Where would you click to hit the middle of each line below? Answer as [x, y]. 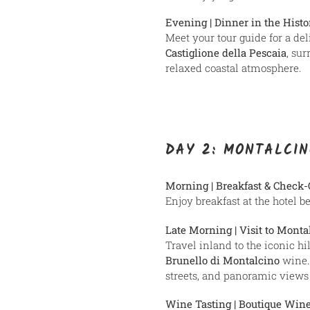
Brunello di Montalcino [222, 260]
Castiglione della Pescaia [226, 53]
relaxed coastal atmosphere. [233, 68]
